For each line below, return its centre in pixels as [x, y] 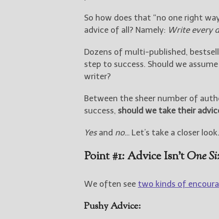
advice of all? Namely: [126, 30]
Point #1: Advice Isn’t [135, 156]
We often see [111, 184]
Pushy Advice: [112, 206]
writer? [98, 76]
